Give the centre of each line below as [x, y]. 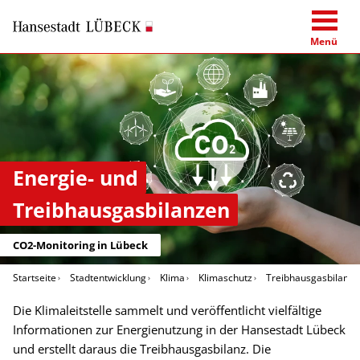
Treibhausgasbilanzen [121, 210]
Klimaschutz [225, 278]
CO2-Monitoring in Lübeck [80, 245]
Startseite [35, 278]
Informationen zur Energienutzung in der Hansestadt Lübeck [179, 330]
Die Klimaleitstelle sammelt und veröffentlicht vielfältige [167, 311]
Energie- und [76, 178]
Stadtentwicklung [108, 278]
